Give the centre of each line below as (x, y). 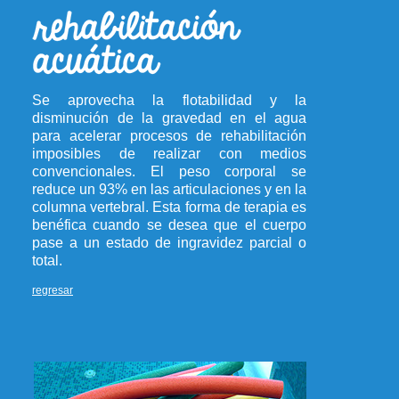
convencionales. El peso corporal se (169, 171)
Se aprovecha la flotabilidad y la (169, 100)
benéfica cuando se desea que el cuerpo (169, 225)
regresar (53, 290)
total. (47, 261)
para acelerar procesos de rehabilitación (169, 136)
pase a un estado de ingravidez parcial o (169, 243)
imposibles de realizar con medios (169, 154)
